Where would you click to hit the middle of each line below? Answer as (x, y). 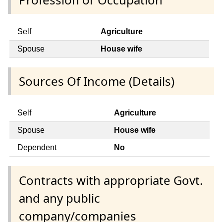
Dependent (37, 148)
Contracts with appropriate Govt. (111, 180)
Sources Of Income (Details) (97, 81)
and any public (59, 198)
